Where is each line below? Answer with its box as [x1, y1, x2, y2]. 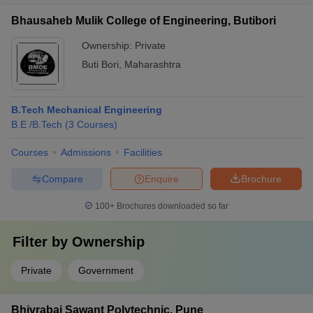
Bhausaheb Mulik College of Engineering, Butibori [11, 15, 276, 27]
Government [78, 265, 133, 276]
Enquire [145, 173, 179, 184]
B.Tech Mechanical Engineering [11, 104, 162, 115]
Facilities [124, 147, 162, 158]
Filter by [13, 234, 72, 249]
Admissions [61, 147, 111, 158]
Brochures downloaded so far [115, 201, 228, 211]
